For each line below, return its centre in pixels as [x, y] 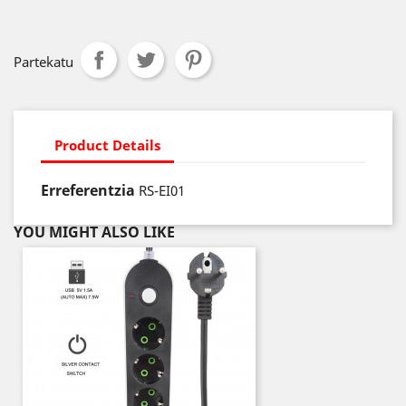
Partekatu [43, 62]
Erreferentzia [88, 190]
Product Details [107, 145]
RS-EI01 [162, 190]
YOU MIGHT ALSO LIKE [94, 232]
